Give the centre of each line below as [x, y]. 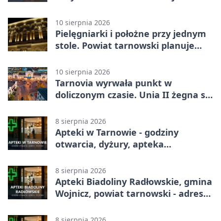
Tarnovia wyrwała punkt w [113, 83]
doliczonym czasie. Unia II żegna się [134, 94]
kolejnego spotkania [100, 8]
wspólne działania [94, 57]
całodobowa [81, 156]
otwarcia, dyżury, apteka [110, 144]
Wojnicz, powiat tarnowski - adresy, [133, 193]
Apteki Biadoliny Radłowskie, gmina [134, 181]
